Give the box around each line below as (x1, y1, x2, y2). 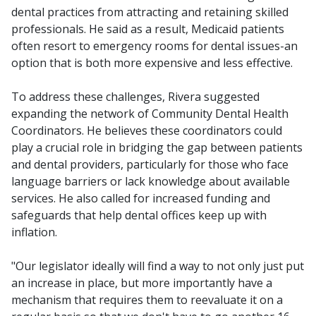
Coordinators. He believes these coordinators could (11, 123, 282, 139)
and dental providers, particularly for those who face (11, 157, 288, 173)
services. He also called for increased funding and (11, 190, 270, 207)
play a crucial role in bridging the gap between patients (11, 140, 303, 156)
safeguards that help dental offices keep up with (11, 207, 267, 224)
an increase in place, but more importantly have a (11, 275, 272, 291)
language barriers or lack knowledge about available (11, 174, 290, 190)
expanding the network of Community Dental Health (11, 106, 288, 122)
